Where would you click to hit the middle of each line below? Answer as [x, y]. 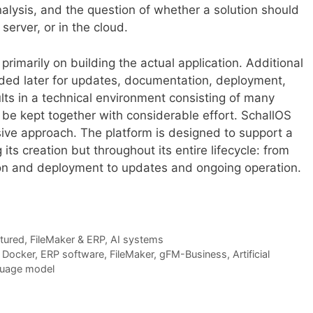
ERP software [72, 254]
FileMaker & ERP [67, 240]
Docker [18, 254]
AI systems [137, 240]
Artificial [251, 254]
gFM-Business [193, 254]
